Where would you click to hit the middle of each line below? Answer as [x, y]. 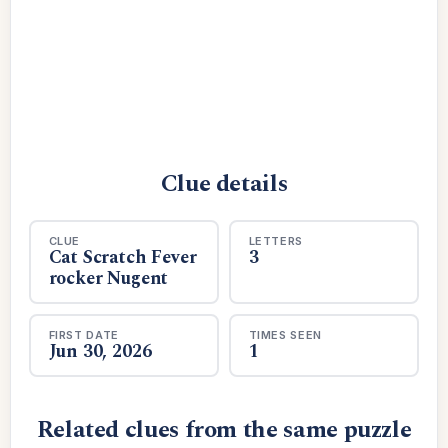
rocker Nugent [108, 278]
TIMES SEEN [285, 334]
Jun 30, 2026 [100, 351]
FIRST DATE [84, 334]
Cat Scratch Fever [122, 257]
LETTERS [276, 240]
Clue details [224, 184]
